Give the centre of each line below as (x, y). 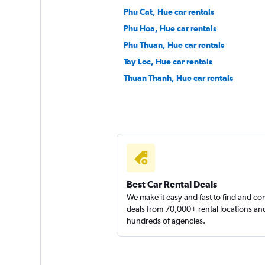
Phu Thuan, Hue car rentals (174, 45)
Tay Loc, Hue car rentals (168, 62)
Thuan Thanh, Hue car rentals (178, 78)
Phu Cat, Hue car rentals (169, 12)
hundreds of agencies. (166, 221)
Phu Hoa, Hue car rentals (170, 28)
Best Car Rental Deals (172, 184)
